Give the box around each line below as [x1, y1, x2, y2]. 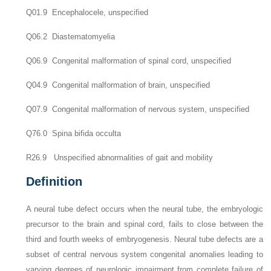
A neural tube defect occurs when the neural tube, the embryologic [26, 204, 263, 214]
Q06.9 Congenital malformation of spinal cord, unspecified [26, 56, 232, 65]
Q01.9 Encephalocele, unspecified [26, 8, 149, 17]
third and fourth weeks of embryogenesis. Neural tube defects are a [26, 235, 263, 244]
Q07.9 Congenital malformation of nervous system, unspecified [26, 105, 250, 114]
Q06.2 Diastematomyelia [26, 32, 116, 41]
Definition [26, 175, 83, 188]
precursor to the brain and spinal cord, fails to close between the [26, 220, 263, 229]
